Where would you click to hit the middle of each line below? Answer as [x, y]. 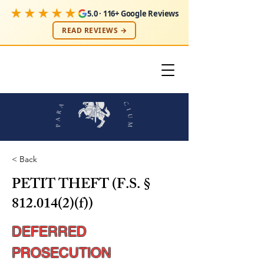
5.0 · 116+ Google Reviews [133, 13]
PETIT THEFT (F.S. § [81, 186]
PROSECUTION [62, 253]
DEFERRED [49, 232]
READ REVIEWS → [94, 30]
